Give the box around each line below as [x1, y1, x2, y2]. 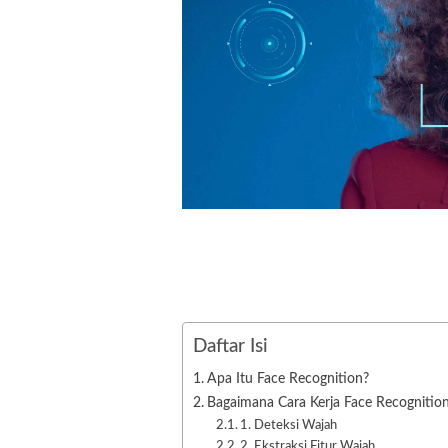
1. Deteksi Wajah [240, 418, 338, 432]
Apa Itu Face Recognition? [206, 370, 369, 386]
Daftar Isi [193, 336, 268, 356]
